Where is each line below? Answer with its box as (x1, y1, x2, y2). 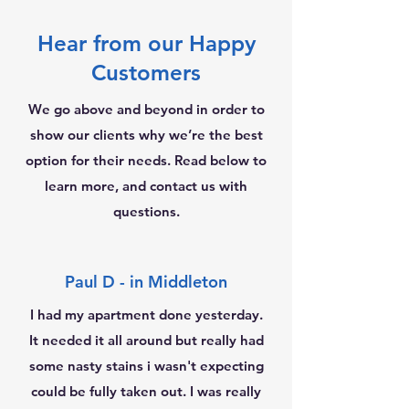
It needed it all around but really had (28, 331, 264, 349)
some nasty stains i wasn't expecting (28, 357, 264, 374)
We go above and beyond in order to (27, 100, 265, 118)
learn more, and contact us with (45, 177, 247, 194)
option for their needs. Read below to (26, 152, 267, 169)
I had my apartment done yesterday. (29, 306, 263, 323)
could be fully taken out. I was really (31, 383, 261, 400)
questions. (112, 203, 180, 220)
